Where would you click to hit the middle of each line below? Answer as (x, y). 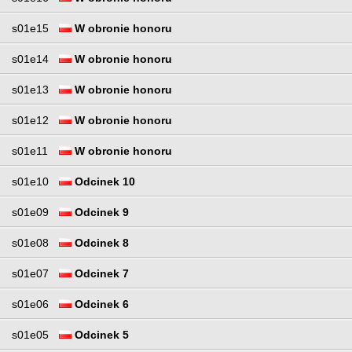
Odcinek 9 (100, 213)
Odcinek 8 (100, 243)
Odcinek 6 (100, 304)
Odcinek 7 (100, 274)
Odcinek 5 (100, 335)
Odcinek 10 (103, 182)
